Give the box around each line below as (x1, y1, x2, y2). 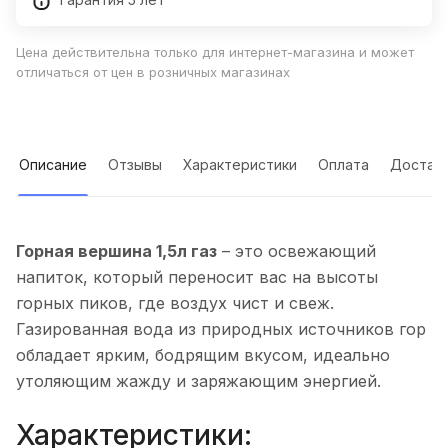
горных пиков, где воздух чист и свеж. (16, 293, 334, 314)
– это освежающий (217, 241, 376, 262)
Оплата (318, 156, 369, 174)
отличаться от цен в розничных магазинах (16, 64, 290, 81)
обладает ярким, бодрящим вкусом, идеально (16, 345, 390, 366)
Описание (19, 156, 87, 174)
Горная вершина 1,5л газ (16, 241, 217, 262)
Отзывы (108, 156, 162, 174)
